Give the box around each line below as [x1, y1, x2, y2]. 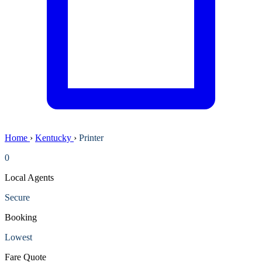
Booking [5, 212, 37, 222]
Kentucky [35, 132, 74, 143]
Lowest [5, 232, 32, 242]
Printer [79, 132, 104, 143]
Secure [5, 192, 30, 202]
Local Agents [5, 172, 54, 182]
